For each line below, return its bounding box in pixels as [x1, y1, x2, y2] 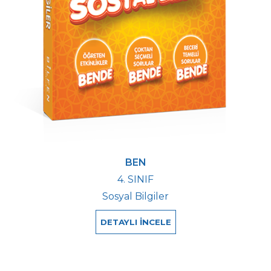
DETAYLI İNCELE [100, 217, 171, 227]
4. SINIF [117, 173, 154, 185]
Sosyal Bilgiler [102, 190, 169, 202]
